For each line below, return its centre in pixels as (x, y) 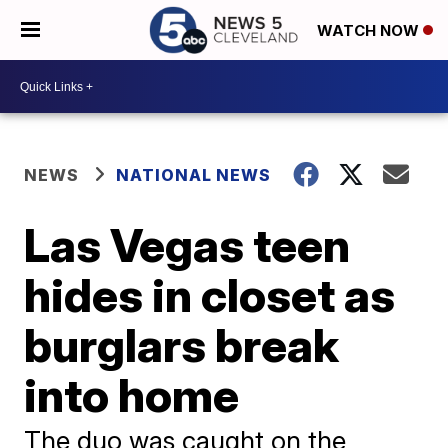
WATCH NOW (370, 31)
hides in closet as (210, 295)
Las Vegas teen (187, 245)
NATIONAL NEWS (194, 175)
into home (132, 395)
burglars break (182, 345)
